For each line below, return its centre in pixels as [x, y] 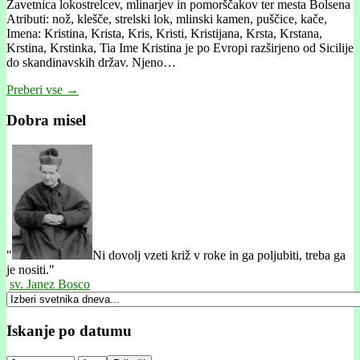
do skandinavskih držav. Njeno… [91, 62]
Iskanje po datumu [69, 330]
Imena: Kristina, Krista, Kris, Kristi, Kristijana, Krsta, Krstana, [164, 33]
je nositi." [31, 270]
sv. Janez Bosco [50, 284]
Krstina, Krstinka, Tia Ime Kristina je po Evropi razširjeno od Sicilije [180, 47]
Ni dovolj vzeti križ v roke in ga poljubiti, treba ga [219, 256]
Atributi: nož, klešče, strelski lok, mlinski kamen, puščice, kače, [167, 18]
